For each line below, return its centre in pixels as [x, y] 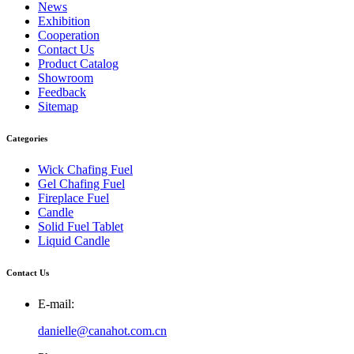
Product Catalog [78, 63]
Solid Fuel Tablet [81, 226]
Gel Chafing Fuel [81, 183]
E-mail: [56, 303]
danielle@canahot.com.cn [102, 330]
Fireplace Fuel [73, 198]
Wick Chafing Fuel [85, 169]
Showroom [66, 77]
